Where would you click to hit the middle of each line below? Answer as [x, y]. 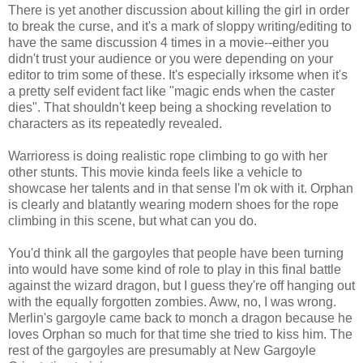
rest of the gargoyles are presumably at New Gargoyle [162, 350]
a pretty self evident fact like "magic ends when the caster [171, 91]
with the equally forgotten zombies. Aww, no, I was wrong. [172, 301]
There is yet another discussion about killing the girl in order [179, 10]
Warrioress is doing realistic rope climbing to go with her [168, 156]
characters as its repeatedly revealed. [115, 123]
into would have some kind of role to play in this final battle [175, 269]
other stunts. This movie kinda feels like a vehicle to [155, 172]
